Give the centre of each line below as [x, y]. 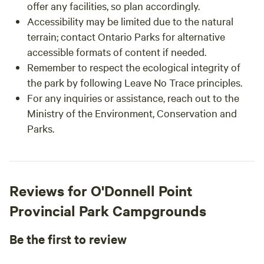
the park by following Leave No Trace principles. [135, 82]
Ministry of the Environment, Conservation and [132, 113]
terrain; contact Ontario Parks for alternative [126, 36]
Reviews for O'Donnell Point [101, 190]
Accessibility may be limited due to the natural [130, 21]
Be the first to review [68, 239]
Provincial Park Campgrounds [108, 210]
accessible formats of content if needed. [117, 52]
